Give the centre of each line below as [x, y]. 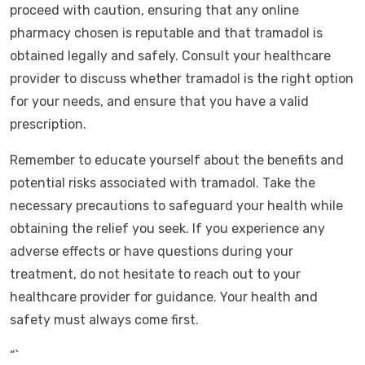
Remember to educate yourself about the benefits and [177, 160]
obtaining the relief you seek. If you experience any [167, 229]
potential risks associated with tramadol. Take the [163, 183]
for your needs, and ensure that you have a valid [159, 101]
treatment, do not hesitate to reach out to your [155, 274]
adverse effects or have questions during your [152, 251]
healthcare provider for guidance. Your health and [164, 297]
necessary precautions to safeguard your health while [176, 206]
